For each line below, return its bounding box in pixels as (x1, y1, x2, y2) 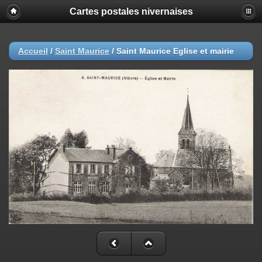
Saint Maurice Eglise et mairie (116, 46, 234, 56)
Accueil (18, 46, 48, 56)
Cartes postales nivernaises (69, 6, 193, 16)
